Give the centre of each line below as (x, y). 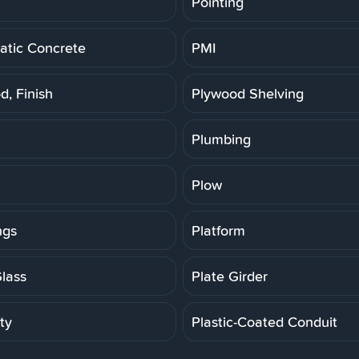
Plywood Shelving (248, 93)
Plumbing (221, 139)
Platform (218, 230)
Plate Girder (230, 276)
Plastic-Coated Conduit (264, 321)
